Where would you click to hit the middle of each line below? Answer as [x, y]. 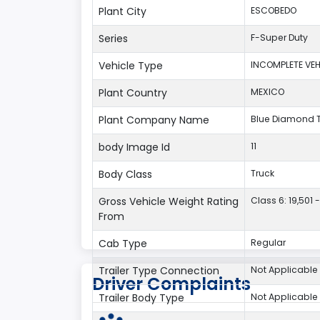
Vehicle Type [131, 66]
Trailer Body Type [141, 298]
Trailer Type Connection [159, 271]
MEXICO [267, 92]
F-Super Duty [279, 37]
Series [113, 39]
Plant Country [133, 93]
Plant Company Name [154, 120]
